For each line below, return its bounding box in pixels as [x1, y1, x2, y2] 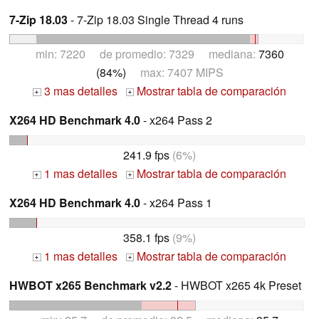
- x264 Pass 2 [140, 112, 212, 129]
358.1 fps [123, 229, 169, 246]
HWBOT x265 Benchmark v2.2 [9, 277, 172, 294]
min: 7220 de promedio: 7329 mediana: [35, 46, 258, 63]
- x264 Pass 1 [140, 194, 212, 211]
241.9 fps [123, 147, 169, 164]
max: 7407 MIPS [125, 64, 224, 81]
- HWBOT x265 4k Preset [172, 277, 301, 294]
